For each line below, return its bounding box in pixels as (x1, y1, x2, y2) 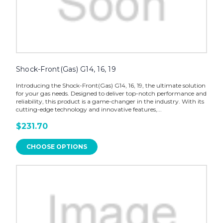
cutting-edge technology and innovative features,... (15, 106, 162, 113)
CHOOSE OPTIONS (26, 143, 87, 151)
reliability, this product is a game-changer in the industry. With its (15, 98, 204, 106)
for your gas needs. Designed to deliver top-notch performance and (15, 90, 207, 98)
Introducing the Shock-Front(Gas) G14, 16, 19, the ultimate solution (15, 82, 206, 90)
